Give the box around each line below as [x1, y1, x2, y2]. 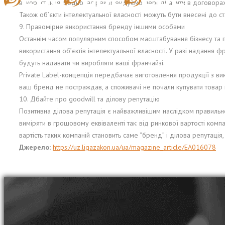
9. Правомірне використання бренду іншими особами [19, 22, 185, 32]
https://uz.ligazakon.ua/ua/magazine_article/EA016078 [53, 143, 216, 152]
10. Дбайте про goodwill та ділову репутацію [19, 94, 160, 104]
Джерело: [19, 143, 51, 152]
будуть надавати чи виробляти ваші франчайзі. [19, 58, 165, 68]
